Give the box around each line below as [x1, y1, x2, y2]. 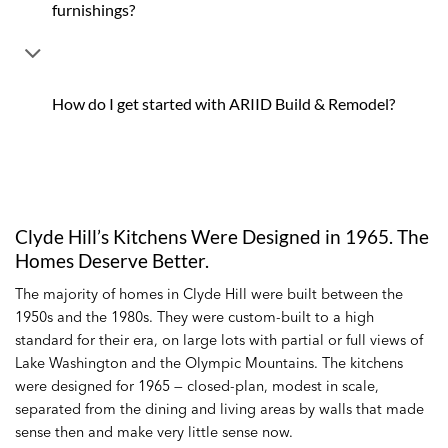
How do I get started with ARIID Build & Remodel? [51, 93, 395, 113]
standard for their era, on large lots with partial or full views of [15, 330, 423, 349]
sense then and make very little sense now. [15, 422, 293, 441]
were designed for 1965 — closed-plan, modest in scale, [15, 376, 379, 395]
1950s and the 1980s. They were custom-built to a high [15, 307, 374, 326]
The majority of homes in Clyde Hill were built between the [15, 284, 403, 303]
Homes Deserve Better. [15, 249, 209, 273]
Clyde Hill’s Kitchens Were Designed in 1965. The [15, 225, 429, 249]
